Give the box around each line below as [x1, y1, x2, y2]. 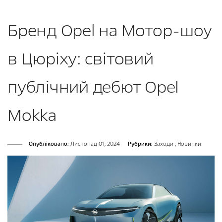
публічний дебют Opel [7, 76, 179, 99]
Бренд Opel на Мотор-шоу [7, 19, 212, 43]
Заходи [154, 140, 175, 148]
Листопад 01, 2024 [69, 140, 120, 148]
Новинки [177, 140, 201, 148]
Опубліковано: [29, 140, 69, 148]
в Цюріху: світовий [7, 48, 154, 71]
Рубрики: [128, 140, 153, 148]
